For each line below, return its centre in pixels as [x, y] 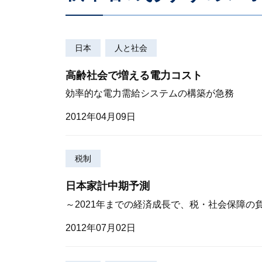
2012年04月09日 [101, 117]
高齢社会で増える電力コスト [134, 75]
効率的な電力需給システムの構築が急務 [150, 93]
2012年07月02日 [101, 227]
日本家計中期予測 [108, 186]
